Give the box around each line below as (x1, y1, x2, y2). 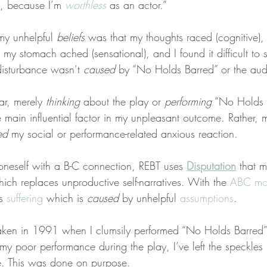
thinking (46, 94, 80, 109)
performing (164, 94, 212, 109)
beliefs (57, 30, 85, 45)
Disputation (187, 159, 236, 173)
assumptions (180, 191, 234, 206)
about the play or (80, 94, 164, 109)
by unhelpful (119, 191, 180, 206)
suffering (7, 191, 43, 206)
